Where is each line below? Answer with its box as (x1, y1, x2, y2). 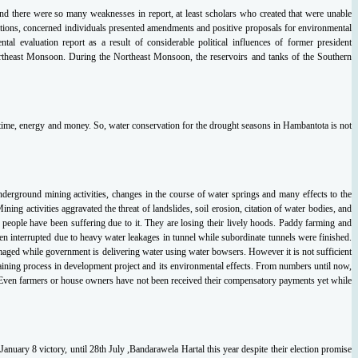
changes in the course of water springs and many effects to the (111, 188, 352, 200)
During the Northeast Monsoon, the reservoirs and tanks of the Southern (68, 50, 352, 62)
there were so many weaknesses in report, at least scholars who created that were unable (11, 7, 352, 19)
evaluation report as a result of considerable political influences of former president (19, 36, 352, 48)
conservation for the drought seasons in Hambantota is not (131, 119, 352, 131)
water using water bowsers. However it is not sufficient (141, 245, 352, 257)
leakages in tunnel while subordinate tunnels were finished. (128, 231, 352, 243)
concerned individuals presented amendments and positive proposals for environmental (23, 22, 352, 34)
